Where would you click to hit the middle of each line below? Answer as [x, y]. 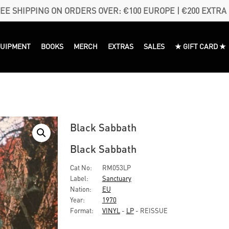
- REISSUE [151, 210]
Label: [79, 178]
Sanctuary [117, 178]
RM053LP [116, 167]
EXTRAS [121, 46]
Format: [82, 210]
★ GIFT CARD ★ [201, 46]
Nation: [81, 189]
